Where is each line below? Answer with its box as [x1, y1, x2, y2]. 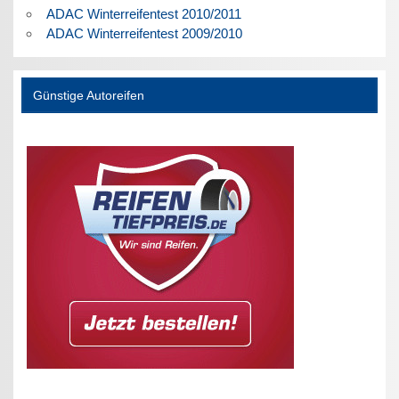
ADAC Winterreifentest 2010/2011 [45, 5, 241, 21]
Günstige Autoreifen [32, 88, 144, 102]
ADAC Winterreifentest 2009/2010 [45, 25, 242, 41]
